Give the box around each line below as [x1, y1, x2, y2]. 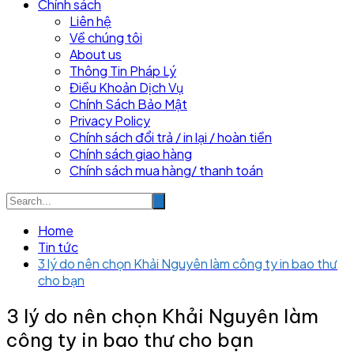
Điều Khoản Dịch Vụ [70, 78, 183, 96]
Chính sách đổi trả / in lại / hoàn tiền [70, 128, 272, 145]
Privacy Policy [70, 111, 150, 129]
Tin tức [38, 238, 78, 255]
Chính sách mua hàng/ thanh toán [70, 161, 263, 179]
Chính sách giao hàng [70, 145, 192, 162]
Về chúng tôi [70, 28, 142, 46]
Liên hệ [70, 12, 111, 29]
